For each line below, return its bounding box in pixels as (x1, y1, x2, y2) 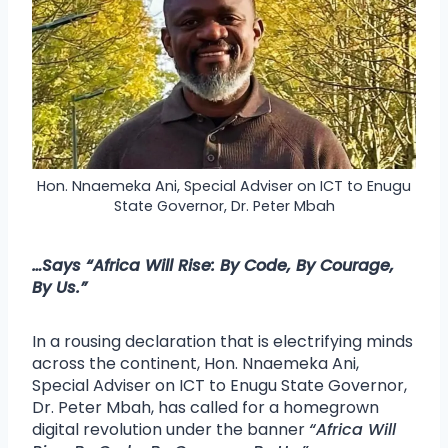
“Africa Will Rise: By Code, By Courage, (86, 253, 394, 277)
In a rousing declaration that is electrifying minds (32, 329, 413, 353)
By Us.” (32, 275, 87, 299)
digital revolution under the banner (32, 417, 309, 441)
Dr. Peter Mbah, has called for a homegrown (32, 395, 379, 419)
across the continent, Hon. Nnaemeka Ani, (32, 351, 359, 375)
